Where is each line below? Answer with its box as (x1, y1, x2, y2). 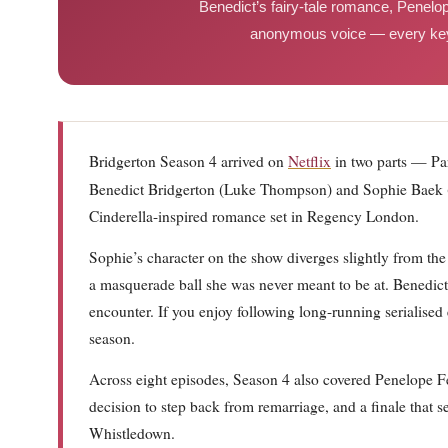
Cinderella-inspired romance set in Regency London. (89, 206, 419, 226)
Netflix (288, 151, 331, 171)
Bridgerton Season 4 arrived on (89, 151, 288, 171)
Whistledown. (89, 423, 175, 443)
